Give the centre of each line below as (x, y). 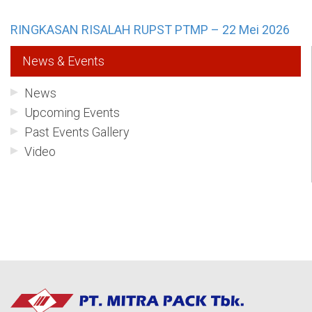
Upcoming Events (72, 112)
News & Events (63, 61)
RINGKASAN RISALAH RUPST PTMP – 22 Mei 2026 (150, 29)
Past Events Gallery (77, 132)
